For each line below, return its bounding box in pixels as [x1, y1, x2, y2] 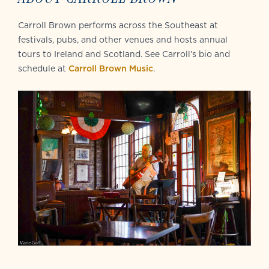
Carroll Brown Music [68, 62, 153, 74]
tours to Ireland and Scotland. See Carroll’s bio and [18, 47, 230, 60]
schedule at [18, 62, 68, 74]
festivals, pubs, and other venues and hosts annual [18, 33, 228, 46]
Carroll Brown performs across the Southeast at [18, 19, 218, 31]
